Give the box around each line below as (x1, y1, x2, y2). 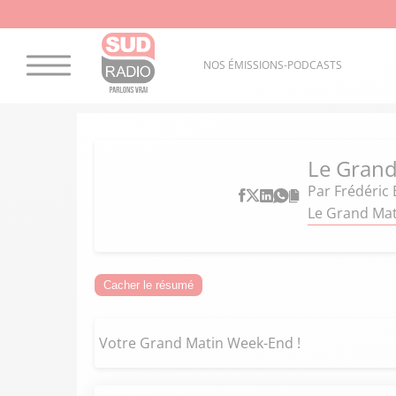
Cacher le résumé (103, 278, 194, 292)
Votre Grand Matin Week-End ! (99, 333, 301, 353)
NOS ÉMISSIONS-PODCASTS (202, 57, 342, 73)
